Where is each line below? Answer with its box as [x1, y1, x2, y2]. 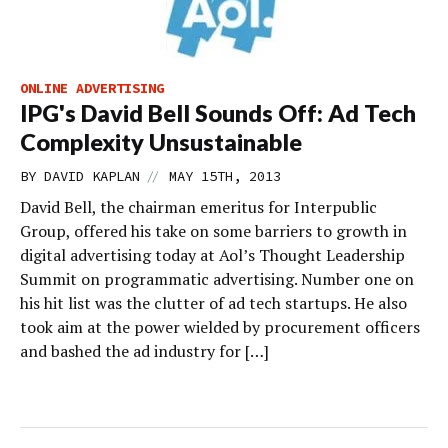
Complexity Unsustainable [20, 128, 302, 156]
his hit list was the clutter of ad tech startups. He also [20, 292, 407, 314]
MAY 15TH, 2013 [169, 167, 281, 185]
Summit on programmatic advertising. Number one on [20, 268, 414, 290]
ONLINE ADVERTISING [20, 79, 164, 97]
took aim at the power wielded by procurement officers [20, 316, 420, 338]
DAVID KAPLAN [44, 167, 140, 185]
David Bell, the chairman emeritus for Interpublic [20, 196, 377, 218]
